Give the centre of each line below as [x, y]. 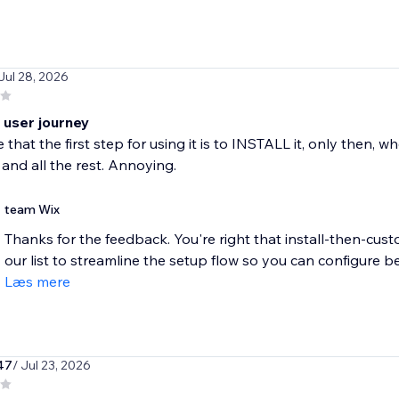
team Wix [32, 210]
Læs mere [37, 282]
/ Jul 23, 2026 [51, 366]
